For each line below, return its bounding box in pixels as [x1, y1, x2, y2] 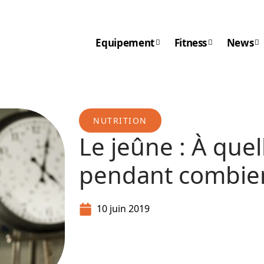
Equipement [95, 35, 154, 49]
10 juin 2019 [97, 202, 150, 215]
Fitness [174, 35, 207, 49]
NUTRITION [93, 115, 147, 126]
